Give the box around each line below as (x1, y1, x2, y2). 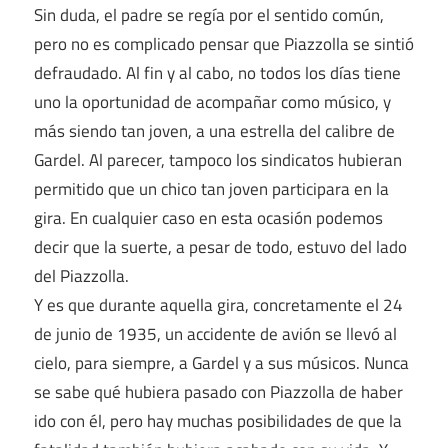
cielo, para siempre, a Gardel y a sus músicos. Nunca (34, 349, 409, 376)
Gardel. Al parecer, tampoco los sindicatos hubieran (34, 146, 402, 173)
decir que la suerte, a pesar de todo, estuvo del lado (34, 233, 407, 260)
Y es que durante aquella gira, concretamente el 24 (34, 291, 403, 318)
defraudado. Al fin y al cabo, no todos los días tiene (34, 59, 401, 86)
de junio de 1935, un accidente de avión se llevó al (34, 320, 397, 347)
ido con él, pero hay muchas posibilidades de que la (34, 407, 402, 434)
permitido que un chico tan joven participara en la (34, 175, 389, 202)
